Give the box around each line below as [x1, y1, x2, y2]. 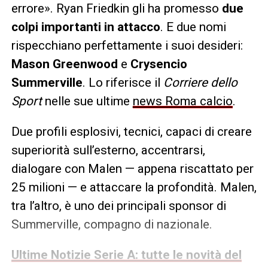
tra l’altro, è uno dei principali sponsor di [11, 199, 226, 214]
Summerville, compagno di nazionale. [11, 217, 212, 232]
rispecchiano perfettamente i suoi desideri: [11, 38, 243, 53]
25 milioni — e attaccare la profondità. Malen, [11, 180, 257, 195]
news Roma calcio [132, 94, 233, 109]
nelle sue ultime [41, 94, 133, 109]
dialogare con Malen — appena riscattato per [11, 162, 254, 176]
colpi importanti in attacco [11, 20, 160, 35]
